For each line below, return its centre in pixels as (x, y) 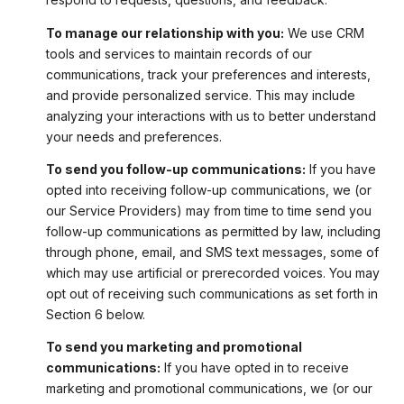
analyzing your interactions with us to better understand (211, 115)
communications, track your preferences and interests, (208, 74)
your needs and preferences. (133, 136)
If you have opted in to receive (254, 368)
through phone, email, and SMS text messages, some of (212, 252)
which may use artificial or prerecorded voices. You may (212, 272)
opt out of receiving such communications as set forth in (211, 293)
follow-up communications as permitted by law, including (213, 231)
